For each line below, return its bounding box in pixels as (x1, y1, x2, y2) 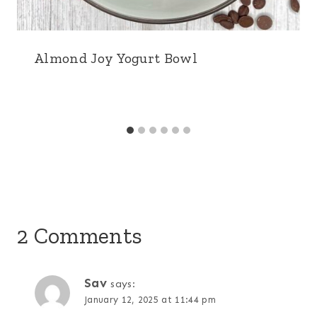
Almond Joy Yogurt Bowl (34, 49, 198, 67)
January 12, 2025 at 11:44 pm (84, 294, 216, 305)
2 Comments (17, 221, 143, 249)
